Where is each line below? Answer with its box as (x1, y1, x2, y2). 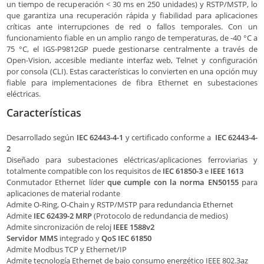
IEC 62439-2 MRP (34, 210, 92, 221)
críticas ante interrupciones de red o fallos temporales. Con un (6, 21, 258, 32)
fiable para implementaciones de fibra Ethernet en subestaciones (6, 77, 258, 88)
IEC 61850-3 (163, 165, 203, 176)
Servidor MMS (6, 232, 58, 243)
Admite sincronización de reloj (6, 221, 113, 232)
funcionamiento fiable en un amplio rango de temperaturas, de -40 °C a (6, 32, 258, 43)
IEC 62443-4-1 (76, 131, 124, 143)
